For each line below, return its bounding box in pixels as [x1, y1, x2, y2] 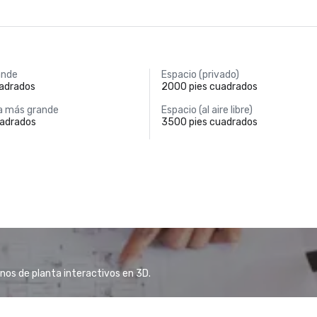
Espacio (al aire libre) [161, 104, 253, 116]
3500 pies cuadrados [161, 116, 258, 128]
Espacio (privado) [161, 69, 239, 81]
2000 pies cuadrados [161, 81, 258, 93]
